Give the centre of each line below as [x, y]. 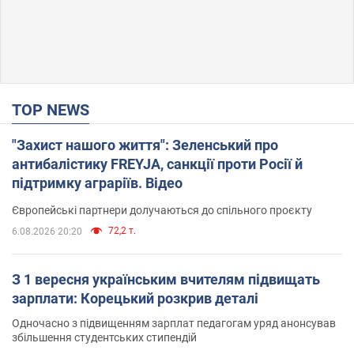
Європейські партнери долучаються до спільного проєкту [162, 210]
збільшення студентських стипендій [104, 337]
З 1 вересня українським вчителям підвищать [166, 279]
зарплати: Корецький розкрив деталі [135, 298]
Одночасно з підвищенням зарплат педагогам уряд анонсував [174, 323]
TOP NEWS [55, 109]
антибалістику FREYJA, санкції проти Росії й [157, 164]
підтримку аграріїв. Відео [97, 183]
